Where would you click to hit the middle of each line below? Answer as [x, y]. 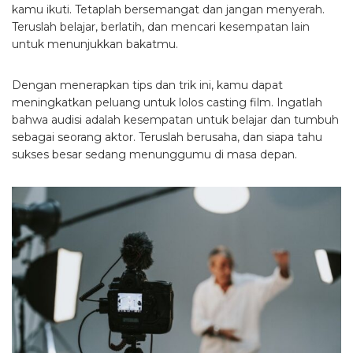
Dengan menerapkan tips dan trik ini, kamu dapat [147, 85]
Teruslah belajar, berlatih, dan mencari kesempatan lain [161, 27]
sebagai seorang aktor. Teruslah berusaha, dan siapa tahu [167, 137]
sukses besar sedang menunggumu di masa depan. [154, 155]
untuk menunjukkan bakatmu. [95, 45]
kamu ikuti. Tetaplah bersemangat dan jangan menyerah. [168, 10]
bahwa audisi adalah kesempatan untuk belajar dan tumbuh [175, 120]
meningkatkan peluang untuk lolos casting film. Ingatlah [167, 103]
